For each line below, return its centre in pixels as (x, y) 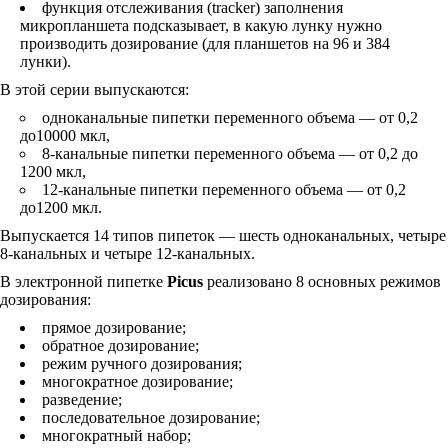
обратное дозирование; (120, 345)
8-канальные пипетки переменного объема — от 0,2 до (230, 153)
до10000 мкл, (65, 135)
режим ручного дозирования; (142, 363)
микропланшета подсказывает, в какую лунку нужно (201, 25)
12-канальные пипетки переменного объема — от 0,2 (224, 189)
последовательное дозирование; (151, 417)
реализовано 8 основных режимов (322, 281)
